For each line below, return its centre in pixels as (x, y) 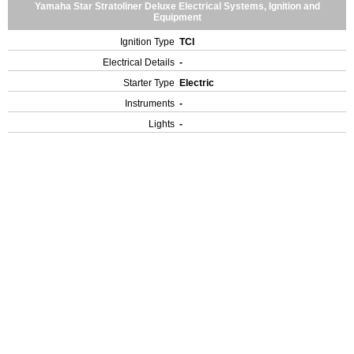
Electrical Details (139, 62)
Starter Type (149, 83)
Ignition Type (147, 42)
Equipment (177, 17)
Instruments (150, 104)
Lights (162, 124)
